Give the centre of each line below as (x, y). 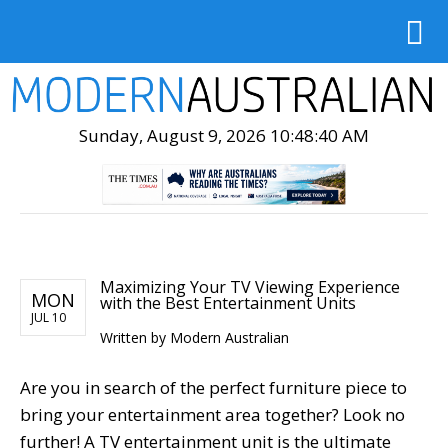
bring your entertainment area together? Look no (212, 414)
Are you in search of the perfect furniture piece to (213, 387)
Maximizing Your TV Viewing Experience (250, 286)
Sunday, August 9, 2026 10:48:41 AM (224, 135)
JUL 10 (48, 317)
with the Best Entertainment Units (228, 302)
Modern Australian (229, 337)
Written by (135, 337)
